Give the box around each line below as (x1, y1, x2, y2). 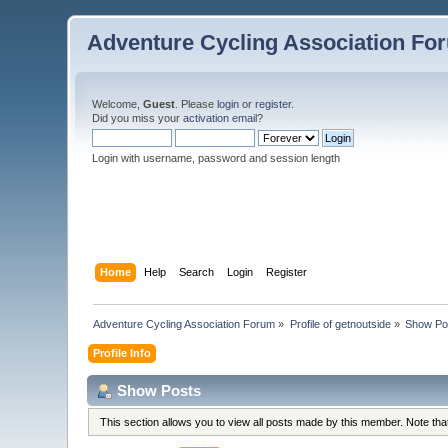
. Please (175, 98, 218, 110)
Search (178, 265, 214, 278)
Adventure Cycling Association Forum (93, 317, 276, 330)
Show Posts (117, 381, 202, 399)
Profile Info (93, 346, 152, 359)
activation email (183, 112, 258, 124)
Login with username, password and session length (92, 152, 341, 164)
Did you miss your (92, 112, 184, 124)
